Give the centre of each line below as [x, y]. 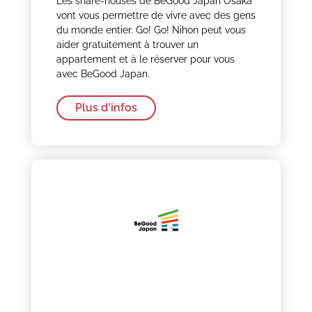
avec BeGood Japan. [103, 74]
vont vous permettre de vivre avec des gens [156, 16]
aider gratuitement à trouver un [127, 45]
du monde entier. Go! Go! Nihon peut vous [151, 30]
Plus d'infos [106, 108]
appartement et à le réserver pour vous [145, 60]
